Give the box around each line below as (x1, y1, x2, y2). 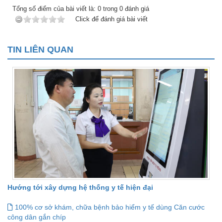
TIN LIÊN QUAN (7, 45, 73, 55)
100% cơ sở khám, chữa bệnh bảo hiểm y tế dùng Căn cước (13, 203, 205, 212)
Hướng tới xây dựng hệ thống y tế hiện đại (7, 183, 153, 192)
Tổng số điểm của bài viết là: (12, 5, 98, 13)
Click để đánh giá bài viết (75, 15, 148, 23)
